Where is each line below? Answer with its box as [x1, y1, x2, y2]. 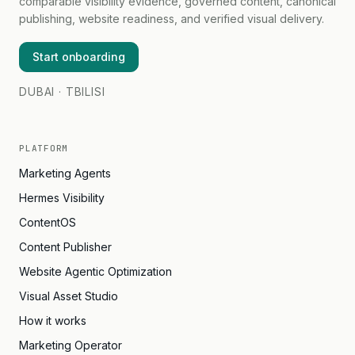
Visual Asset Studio [19, 289, 118, 303]
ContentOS [19, 216, 76, 229]
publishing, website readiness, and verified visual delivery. [19, 12, 324, 25]
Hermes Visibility [19, 191, 105, 204]
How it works [19, 314, 86, 327]
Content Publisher [19, 240, 112, 254]
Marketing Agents [19, 166, 111, 180]
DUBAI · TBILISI [19, 85, 105, 98]
